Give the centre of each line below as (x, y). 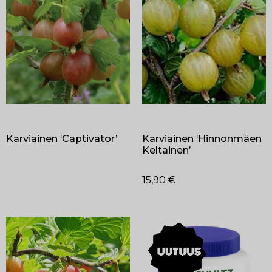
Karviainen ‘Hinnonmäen (202, 139)
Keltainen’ (166, 151)
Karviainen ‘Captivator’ (62, 139)
